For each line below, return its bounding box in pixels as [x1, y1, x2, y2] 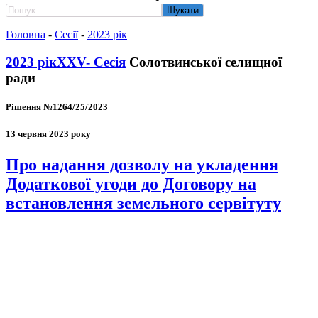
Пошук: [6, 4, 43, 16]
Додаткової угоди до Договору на [6, 175, 256, 194]
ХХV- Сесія [57, 54, 126, 70]
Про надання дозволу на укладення [6, 155, 278, 175]
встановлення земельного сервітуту [6, 194, 281, 213]
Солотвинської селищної [126, 54, 282, 70]
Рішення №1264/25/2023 [6, 101, 108, 112]
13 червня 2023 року [6, 128, 91, 140]
